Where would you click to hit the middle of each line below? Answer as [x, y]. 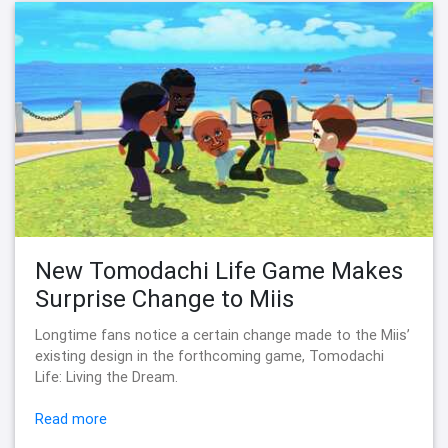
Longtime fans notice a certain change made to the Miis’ [222, 335]
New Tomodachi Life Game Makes [219, 271]
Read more [71, 419]
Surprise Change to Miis [164, 299]
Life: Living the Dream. [106, 377]
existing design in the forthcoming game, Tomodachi [209, 356]
